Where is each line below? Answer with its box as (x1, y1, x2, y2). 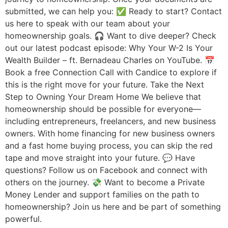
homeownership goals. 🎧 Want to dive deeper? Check (5, 30, 216, 41)
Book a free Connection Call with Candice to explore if (5, 67, 217, 77)
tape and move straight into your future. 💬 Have (5, 152, 195, 163)
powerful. (5, 213, 42, 224)
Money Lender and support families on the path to (5, 189, 199, 199)
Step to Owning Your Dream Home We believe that (5, 91, 201, 102)
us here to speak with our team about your (5, 18, 170, 28)
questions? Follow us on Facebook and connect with (5, 164, 207, 175)
